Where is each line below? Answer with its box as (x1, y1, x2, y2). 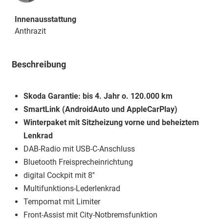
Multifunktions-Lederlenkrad (23, 183, 120, 193)
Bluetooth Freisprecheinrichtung (23, 157, 133, 167)
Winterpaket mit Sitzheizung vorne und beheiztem (23, 117, 199, 127)
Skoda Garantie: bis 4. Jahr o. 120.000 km (23, 91, 173, 101)
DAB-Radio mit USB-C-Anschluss (23, 144, 135, 153)
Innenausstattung (15, 14, 76, 24)
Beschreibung (12, 59, 66, 69)
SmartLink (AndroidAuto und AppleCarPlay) (23, 104, 177, 114)
